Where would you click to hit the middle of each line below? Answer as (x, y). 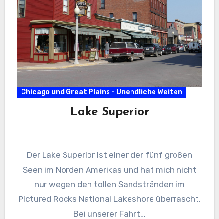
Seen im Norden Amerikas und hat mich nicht (109, 170)
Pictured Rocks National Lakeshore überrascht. (109, 199)
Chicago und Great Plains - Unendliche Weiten (101, 92)
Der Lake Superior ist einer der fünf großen (109, 155)
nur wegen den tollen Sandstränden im (109, 185)
